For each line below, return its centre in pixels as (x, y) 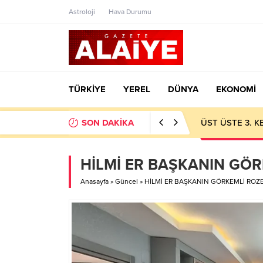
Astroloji (82, 12)
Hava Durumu (130, 12)
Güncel (127, 181)
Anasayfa (95, 181)
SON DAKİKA (108, 123)
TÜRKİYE (87, 89)
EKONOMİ (236, 89)
